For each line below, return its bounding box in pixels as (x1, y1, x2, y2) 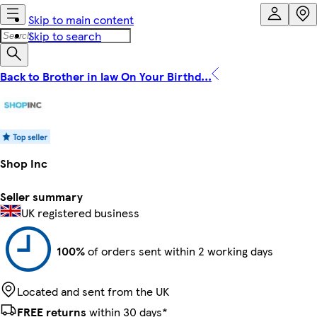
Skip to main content (28, 11, 134, 28)
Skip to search (28, 28, 101, 44)
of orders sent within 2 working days (85, 242, 273, 259)
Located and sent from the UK (17, 282, 169, 299)
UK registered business (21, 204, 139, 221)
